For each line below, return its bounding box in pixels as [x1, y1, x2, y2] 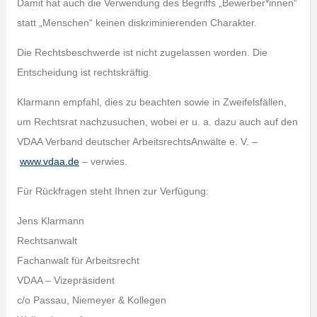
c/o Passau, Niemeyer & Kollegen [16, 294, 166, 306]
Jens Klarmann [16, 215, 84, 226]
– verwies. [79, 156, 127, 167]
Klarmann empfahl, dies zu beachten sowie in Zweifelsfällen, [16, 96, 287, 108]
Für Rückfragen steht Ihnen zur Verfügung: [16, 185, 209, 197]
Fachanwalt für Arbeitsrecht [16, 255, 139, 266]
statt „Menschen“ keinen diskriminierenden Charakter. [16, 17, 257, 28]
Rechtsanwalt [16, 235, 77, 246]
